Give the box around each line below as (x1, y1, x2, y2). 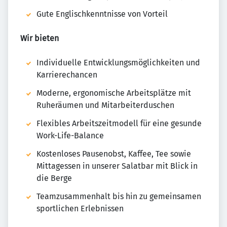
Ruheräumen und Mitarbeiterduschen (36, 100, 174, 110)
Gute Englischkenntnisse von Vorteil (36, 9, 168, 19)
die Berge (36, 173, 72, 183)
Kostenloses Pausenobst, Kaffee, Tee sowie (36, 149, 191, 159)
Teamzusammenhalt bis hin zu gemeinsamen (36, 192, 201, 202)
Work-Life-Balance (36, 131, 104, 141)
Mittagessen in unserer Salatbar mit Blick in (36, 161, 198, 171)
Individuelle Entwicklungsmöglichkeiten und (36, 58, 200, 68)
